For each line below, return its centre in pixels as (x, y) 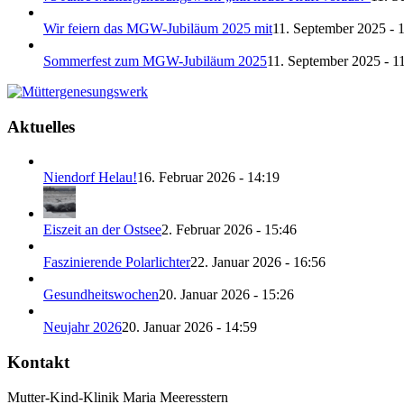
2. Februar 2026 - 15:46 (229, 230)
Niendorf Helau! (90, 178)
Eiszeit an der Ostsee (102, 230)
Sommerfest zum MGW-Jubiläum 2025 (155, 60)
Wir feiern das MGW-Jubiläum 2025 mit (158, 28)
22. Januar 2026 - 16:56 (258, 262)
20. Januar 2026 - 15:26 (226, 295)
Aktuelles (41, 126)
